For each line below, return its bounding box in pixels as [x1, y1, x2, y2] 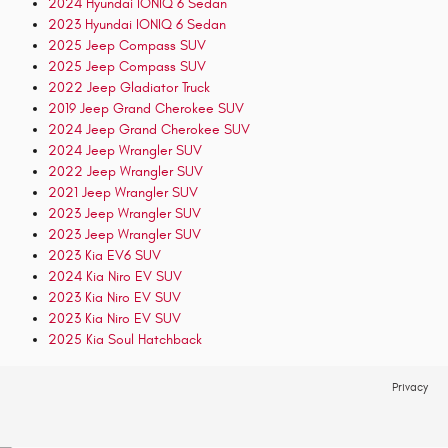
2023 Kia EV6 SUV [48, 247, 161, 264]
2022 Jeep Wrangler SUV [48, 163, 203, 180]
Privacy [392, 381, 428, 394]
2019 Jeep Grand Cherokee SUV [48, 100, 244, 117]
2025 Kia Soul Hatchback [48, 331, 202, 348]
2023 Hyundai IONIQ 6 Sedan [48, 16, 226, 33]
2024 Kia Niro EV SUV [48, 268, 182, 285]
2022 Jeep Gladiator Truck [48, 79, 210, 96]
